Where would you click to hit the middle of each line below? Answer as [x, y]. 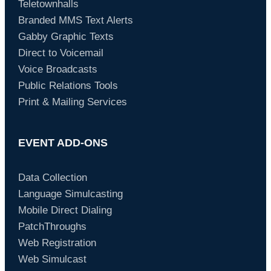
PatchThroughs [52, 227]
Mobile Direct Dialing [65, 211]
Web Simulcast [52, 260]
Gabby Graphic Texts [66, 37]
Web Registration [57, 243]
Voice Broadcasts [57, 70]
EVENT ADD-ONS [63, 143]
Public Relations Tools [68, 86]
